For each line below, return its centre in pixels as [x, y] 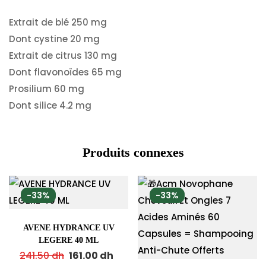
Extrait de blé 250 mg [58, 22]
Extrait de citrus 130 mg [63, 55]
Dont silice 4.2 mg [51, 105]
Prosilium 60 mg [47, 88]
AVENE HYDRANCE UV [69, 227]
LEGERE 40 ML [69, 240]
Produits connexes [133, 152]
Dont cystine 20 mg [54, 39]
